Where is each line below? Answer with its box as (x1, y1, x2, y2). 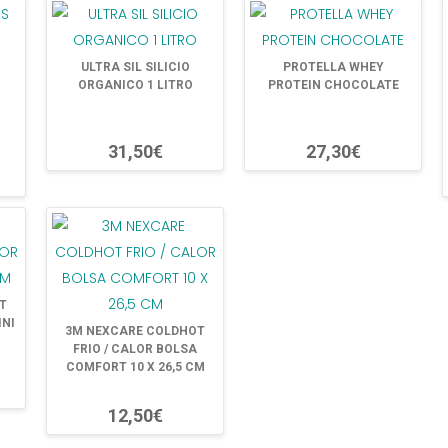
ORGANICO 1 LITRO (77, 78, 193, 92)
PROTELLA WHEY (282, 60, 384, 74)
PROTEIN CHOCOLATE (267, 78, 399, 92)
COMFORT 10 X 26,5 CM (65, 360, 205, 374)
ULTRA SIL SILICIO (80, 60, 190, 74)
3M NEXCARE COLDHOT (65, 324, 205, 338)
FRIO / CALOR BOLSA (73, 342, 197, 356)
